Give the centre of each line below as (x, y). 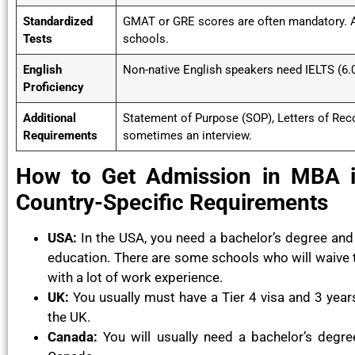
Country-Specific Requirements (172, 203)
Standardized (58, 22)
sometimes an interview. (187, 136)
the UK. (69, 317)
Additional (50, 118)
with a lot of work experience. (135, 278)
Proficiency (53, 88)
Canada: (73, 337)
